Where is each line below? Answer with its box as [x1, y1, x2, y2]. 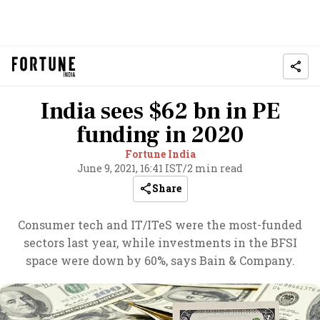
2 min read [187, 161, 243, 175]
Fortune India [124, 147, 196, 161]
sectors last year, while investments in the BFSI [23, 235, 297, 250]
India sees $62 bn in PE [40, 96, 280, 126]
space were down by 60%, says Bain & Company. [25, 253, 295, 268]
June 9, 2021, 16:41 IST [77, 161, 183, 175]
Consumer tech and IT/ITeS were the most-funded [18, 217, 302, 232]
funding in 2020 [76, 120, 244, 150]
